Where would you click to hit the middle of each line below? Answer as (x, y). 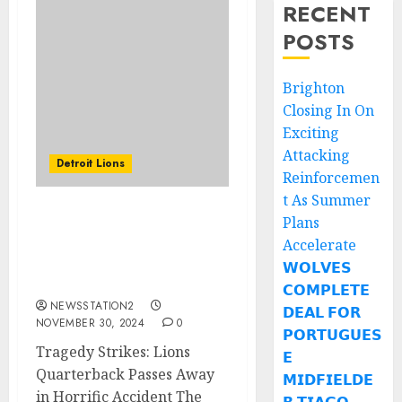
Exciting (311, 133)
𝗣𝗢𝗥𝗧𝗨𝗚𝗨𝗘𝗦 (333, 335)
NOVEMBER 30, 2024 (91, 323)
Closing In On (329, 110)
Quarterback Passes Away (125, 374)
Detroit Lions (91, 163)
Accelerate (320, 245)
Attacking (317, 155)
